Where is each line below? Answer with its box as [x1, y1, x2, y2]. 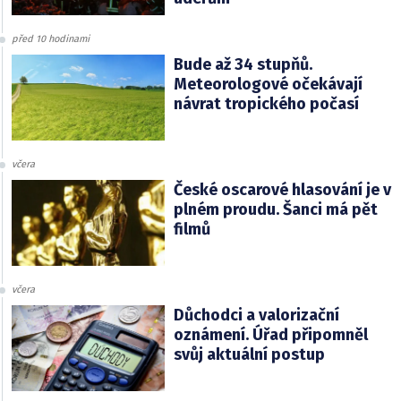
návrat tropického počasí [173, 93, 359, 114]
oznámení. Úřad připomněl [173, 324, 368, 345]
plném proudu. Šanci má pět [173, 199, 378, 219]
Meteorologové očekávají [173, 73, 363, 94]
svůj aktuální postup [173, 344, 325, 364]
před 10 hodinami [12, 32, 90, 45]
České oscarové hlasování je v [173, 179, 391, 200]
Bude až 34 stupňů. [173, 54, 312, 74]
